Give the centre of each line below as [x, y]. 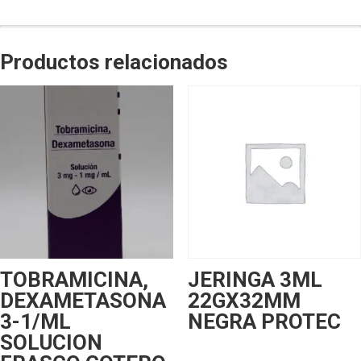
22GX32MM [244, 300]
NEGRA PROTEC [264, 321]
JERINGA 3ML [255, 279]
